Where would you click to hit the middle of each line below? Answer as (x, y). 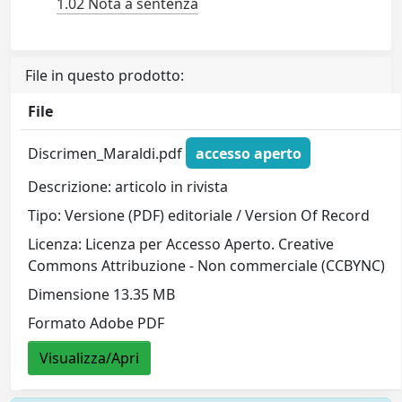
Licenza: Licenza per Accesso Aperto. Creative (181, 245)
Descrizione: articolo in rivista (128, 187)
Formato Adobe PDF (96, 323)
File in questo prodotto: (105, 75)
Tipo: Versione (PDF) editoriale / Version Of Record (199, 216)
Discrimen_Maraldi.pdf (107, 153)
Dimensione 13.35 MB (102, 295)
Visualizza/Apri (90, 358)
